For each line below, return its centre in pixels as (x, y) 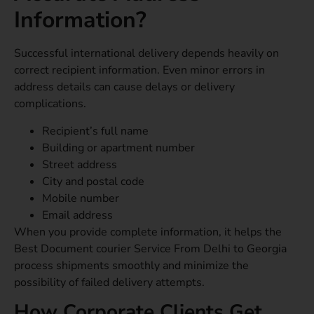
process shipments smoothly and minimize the (131, 265)
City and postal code (93, 181)
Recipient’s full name (95, 131)
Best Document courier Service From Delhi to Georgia (150, 248)
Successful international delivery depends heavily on (146, 54)
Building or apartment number (118, 148)
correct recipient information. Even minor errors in (139, 70)
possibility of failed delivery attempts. (109, 282)
